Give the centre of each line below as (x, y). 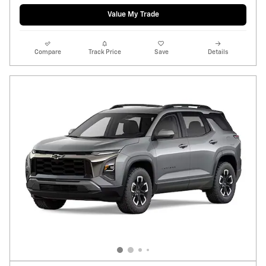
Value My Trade (133, 15)
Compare (48, 52)
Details (218, 52)
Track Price (104, 52)
